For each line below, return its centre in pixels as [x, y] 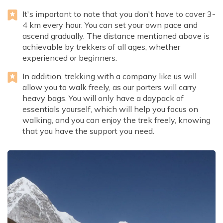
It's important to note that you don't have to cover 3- [119, 14]
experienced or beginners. [70, 58]
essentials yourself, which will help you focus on [110, 109]
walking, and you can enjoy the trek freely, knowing [116, 120]
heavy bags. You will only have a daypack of [103, 98]
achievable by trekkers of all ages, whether [101, 47]
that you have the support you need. [88, 131]
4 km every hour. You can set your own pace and [110, 25]
